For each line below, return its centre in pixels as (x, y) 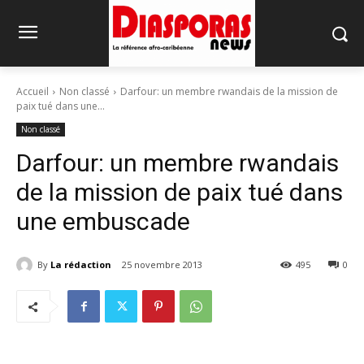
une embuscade (103, 221)
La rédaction (81, 264)
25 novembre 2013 (162, 265)
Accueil (32, 91)
